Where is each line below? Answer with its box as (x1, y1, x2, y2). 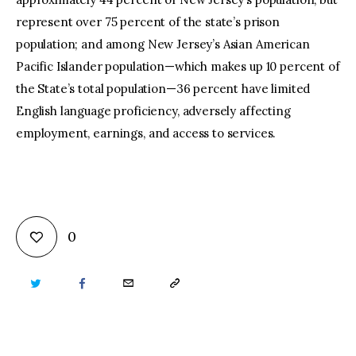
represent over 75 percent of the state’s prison (16, 14, 280, 29)
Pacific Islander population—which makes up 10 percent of (16, 58, 340, 74)
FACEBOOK (78, 276, 138, 291)
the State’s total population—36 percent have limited (16, 80, 311, 96)
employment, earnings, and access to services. (16, 125, 277, 141)
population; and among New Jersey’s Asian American (16, 36, 310, 52)
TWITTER (30, 276, 78, 291)
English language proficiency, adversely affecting (16, 103, 291, 118)
